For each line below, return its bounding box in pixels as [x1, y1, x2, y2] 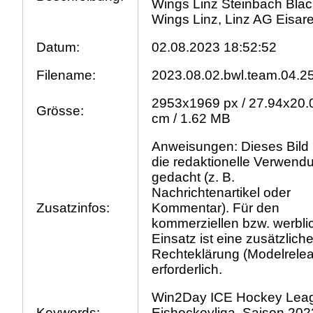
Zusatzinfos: [36, 201, 110, 216]
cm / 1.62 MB [152, 111, 231, 126]
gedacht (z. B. [152, 170, 235, 185]
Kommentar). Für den [152, 201, 280, 216]
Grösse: [36, 103, 85, 119]
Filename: [36, 68, 96, 83]
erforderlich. [152, 262, 223, 277]
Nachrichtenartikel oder [152, 185, 291, 201]
